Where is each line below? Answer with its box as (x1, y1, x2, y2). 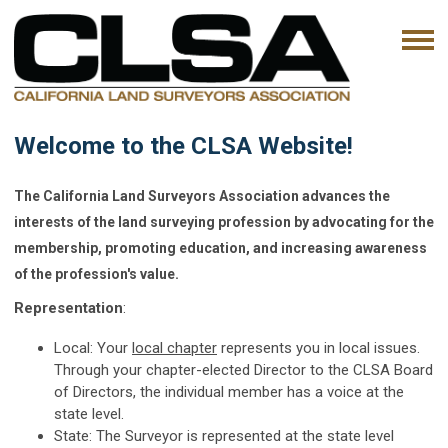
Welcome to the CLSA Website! (14, 131, 353, 160)
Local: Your (54, 338, 132, 357)
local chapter (132, 338, 217, 357)
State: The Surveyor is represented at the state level (54, 426, 394, 445)
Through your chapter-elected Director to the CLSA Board (54, 360, 433, 379)
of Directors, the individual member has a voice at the (54, 382, 404, 401)
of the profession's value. (14, 265, 179, 282)
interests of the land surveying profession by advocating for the (14, 213, 434, 230)
